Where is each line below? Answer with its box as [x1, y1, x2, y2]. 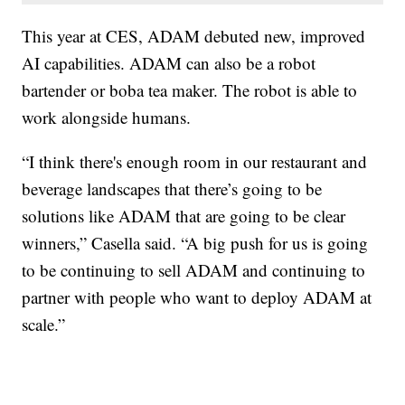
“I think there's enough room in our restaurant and [22, 150, 368, 174]
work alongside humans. [22, 106, 192, 129]
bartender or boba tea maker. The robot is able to [22, 79, 358, 102]
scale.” [22, 313, 66, 336]
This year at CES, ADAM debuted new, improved [22, 24, 366, 48]
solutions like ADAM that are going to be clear [22, 204, 346, 228]
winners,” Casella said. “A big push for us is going [22, 231, 369, 255]
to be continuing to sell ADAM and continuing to [22, 259, 366, 282]
